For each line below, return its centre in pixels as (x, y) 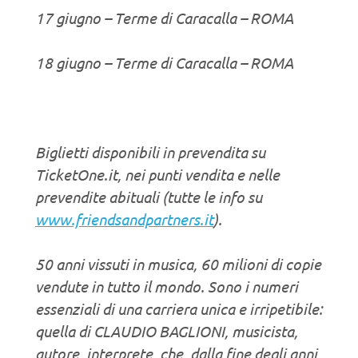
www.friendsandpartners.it (124, 219)
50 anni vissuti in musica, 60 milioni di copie (178, 263)
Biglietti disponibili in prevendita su (150, 151)
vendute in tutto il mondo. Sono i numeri (167, 286)
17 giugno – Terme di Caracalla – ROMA (164, 17)
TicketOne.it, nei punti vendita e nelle (157, 174)
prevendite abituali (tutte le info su (149, 196)
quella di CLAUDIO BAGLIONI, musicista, (167, 330)
